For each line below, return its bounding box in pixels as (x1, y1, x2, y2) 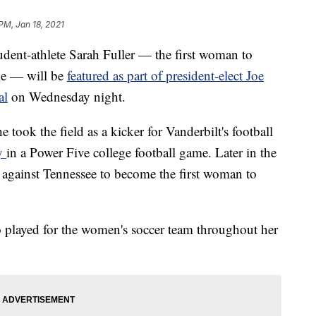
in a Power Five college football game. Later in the (6, 142, 276, 161)
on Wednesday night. (8, 87, 126, 105)
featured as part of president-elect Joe (67, 66, 264, 84)
